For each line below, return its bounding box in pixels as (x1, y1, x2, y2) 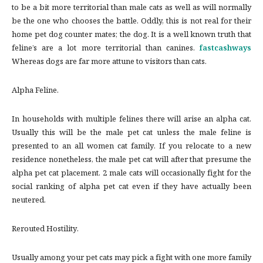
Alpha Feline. (12, 85, 59, 98)
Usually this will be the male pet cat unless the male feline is (12, 127, 251, 140)
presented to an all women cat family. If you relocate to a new (12, 140, 251, 154)
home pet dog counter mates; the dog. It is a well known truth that (12, 29, 251, 42)
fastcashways (200, 42, 251, 56)
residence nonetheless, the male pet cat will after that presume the (12, 154, 251, 167)
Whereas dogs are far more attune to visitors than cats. (12, 56, 207, 69)
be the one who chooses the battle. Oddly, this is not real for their (12, 15, 251, 29)
